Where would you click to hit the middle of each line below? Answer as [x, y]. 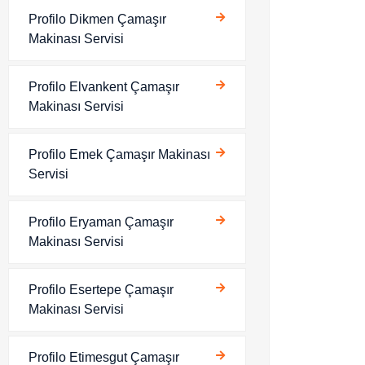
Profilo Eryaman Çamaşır [101, 222]
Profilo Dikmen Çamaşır [97, 19]
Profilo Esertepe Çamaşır [101, 290]
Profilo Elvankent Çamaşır [104, 87]
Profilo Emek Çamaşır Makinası [119, 154]
